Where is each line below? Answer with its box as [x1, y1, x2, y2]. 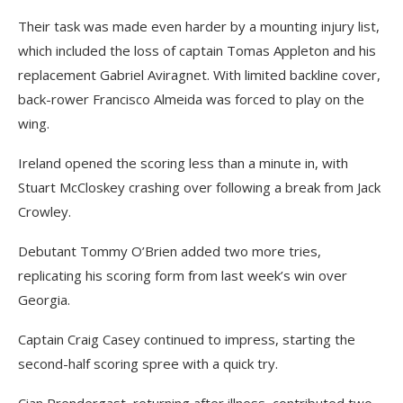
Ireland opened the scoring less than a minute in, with [18, 154, 348, 172]
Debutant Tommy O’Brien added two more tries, [18, 242, 321, 260]
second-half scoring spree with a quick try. [18, 354, 278, 372]
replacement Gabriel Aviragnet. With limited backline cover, [18, 66, 381, 84]
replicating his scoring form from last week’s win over [18, 266, 347, 284]
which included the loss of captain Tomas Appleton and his [18, 41, 376, 59]
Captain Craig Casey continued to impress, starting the [18, 330, 355, 348]
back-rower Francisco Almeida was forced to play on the [18, 90, 364, 108]
